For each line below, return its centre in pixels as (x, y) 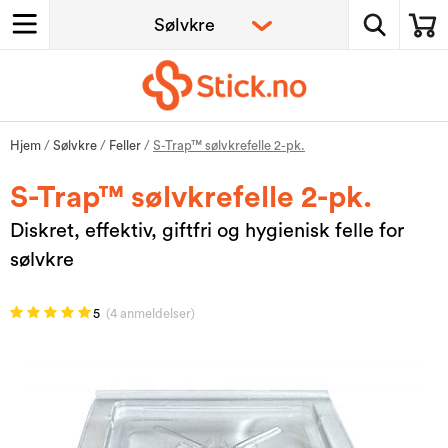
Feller (125, 145)
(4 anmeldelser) (150, 313)
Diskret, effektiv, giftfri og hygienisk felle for (207, 230)
